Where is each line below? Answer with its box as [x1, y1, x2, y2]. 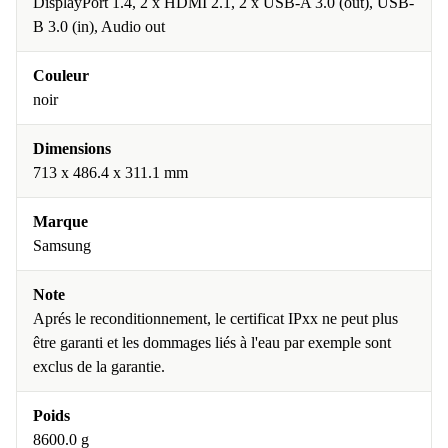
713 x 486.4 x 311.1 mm [33, 164, 188, 181]
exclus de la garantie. [33, 358, 165, 375]
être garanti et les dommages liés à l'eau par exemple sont [33, 334, 391, 351]
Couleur [33, 67, 89, 84]
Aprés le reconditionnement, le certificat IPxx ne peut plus [33, 310, 398, 327]
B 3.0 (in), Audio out [33, 18, 165, 35]
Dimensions [33, 140, 111, 157]
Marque [33, 213, 88, 230]
